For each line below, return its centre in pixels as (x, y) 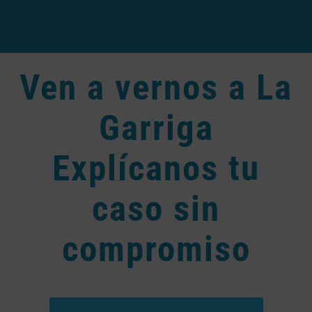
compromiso (156, 249)
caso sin (156, 208)
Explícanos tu (156, 168)
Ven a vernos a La (156, 87)
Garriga (156, 127)
